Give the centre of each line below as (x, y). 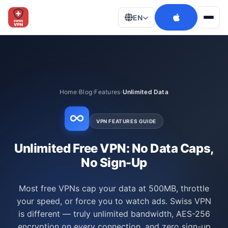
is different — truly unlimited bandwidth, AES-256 (114, 214)
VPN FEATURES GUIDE (126, 121)
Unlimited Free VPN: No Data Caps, (114, 148)
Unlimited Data (145, 92)
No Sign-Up (114, 163)
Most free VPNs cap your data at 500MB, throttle (114, 188)
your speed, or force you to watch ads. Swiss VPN (114, 201)
